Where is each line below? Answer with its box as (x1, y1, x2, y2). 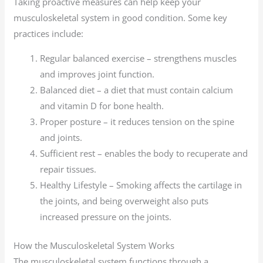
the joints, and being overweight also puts (40, 194, 209, 207)
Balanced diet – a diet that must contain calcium (40, 83, 234, 96)
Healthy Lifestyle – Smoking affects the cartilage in (40, 178, 242, 191)
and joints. (40, 131, 83, 143)
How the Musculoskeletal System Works (14, 240, 175, 252)
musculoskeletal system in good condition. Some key (14, 11, 228, 23)
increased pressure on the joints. (40, 210, 172, 222)
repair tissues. (40, 163, 97, 175)
